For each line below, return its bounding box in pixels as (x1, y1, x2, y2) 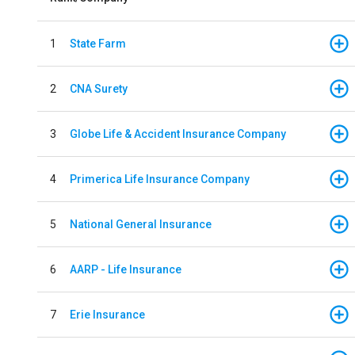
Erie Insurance (70, 307, 145, 321)
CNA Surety (70, 82, 128, 95)
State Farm (70, 36, 126, 50)
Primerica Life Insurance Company (70, 172, 250, 185)
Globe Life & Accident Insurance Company (70, 127, 286, 140)
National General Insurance (70, 217, 212, 231)
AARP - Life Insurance (70, 262, 181, 276)
